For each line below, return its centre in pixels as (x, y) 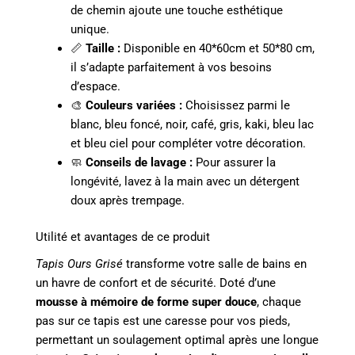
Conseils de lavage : (139, 162)
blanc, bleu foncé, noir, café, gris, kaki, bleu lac (192, 124)
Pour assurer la (234, 162)
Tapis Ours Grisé (79, 263)
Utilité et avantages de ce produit (123, 237)
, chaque (279, 302)
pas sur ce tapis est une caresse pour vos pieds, (163, 321)
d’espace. (95, 86)
